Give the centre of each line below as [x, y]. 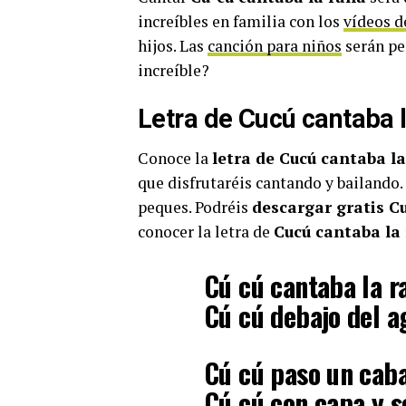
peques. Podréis [195, 207]
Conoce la [175, 158]
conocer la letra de [206, 232]
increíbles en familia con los [241, 21]
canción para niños [275, 46]
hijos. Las [173, 46]
